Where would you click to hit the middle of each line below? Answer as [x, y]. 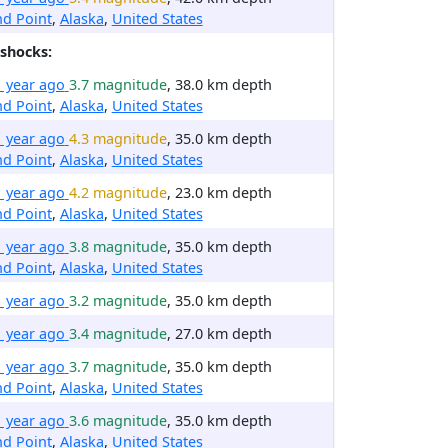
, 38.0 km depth [219, 84]
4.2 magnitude [117, 192]
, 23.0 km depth [219, 192]
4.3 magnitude [117, 138]
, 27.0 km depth [219, 333]
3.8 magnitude [117, 246]
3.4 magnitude [117, 333]
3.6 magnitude [117, 420]
